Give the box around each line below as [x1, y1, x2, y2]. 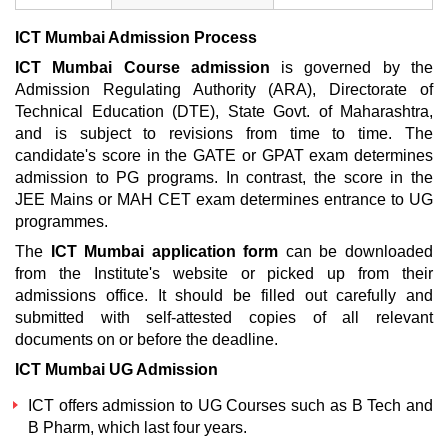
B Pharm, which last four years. [28, 419, 247, 436]
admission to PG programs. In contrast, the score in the [15, 169, 433, 186]
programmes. [15, 213, 108, 230]
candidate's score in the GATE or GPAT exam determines [15, 147, 433, 164]
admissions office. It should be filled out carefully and [15, 287, 433, 304]
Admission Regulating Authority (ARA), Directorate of [15, 81, 433, 98]
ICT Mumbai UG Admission [15, 361, 218, 378]
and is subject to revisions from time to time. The [15, 125, 433, 142]
